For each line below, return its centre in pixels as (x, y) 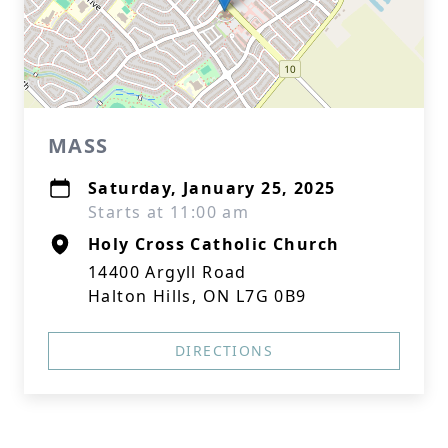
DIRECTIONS (224, 350)
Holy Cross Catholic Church (214, 244)
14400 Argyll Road (167, 272)
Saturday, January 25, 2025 (212, 188)
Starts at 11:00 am (169, 212)
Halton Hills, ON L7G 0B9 (197, 296)
